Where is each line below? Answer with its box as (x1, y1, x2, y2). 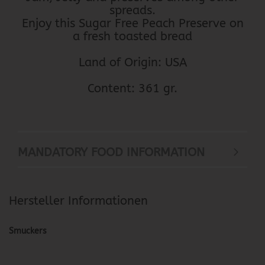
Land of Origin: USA (78, 56, 187, 70)
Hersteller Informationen (9, 194, 148, 208)
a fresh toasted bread (73, 30, 192, 44)
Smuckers (9, 226, 47, 237)
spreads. (109, 4, 156, 18)
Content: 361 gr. (88, 82, 177, 96)
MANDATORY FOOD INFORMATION (18, 146, 205, 160)
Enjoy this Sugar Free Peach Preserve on (21, 17, 244, 31)
